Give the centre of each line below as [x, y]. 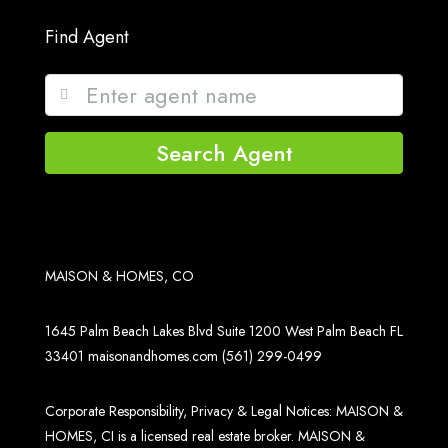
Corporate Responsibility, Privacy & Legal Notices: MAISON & [224, 411]
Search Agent [224, 153]
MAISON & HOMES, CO [119, 276]
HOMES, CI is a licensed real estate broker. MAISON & [205, 436]
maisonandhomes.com [153, 356]
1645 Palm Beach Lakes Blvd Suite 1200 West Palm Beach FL [224, 331]
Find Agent [87, 37]
